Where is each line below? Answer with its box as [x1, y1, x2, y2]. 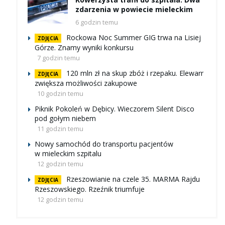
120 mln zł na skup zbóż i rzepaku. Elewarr [66, 68, 203, 78]
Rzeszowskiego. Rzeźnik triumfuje [35, 184, 145, 194]
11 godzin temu [37, 124, 83, 133]
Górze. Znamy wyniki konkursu [35, 42, 134, 52]
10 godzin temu [37, 88, 83, 98]
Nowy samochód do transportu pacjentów [35, 139, 173, 149]
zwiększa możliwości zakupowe [35, 78, 137, 88]
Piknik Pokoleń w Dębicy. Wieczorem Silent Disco [35, 103, 194, 114]
